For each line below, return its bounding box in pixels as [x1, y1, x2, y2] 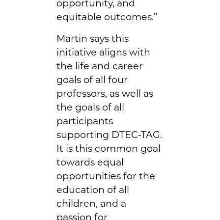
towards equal [56, 156, 124, 168]
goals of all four [56, 73, 128, 85]
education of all [56, 183, 129, 195]
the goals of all [56, 101, 124, 113]
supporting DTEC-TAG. [56, 128, 162, 140]
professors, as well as [56, 87, 153, 99]
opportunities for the [56, 169, 155, 182]
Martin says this [56, 32, 129, 44]
